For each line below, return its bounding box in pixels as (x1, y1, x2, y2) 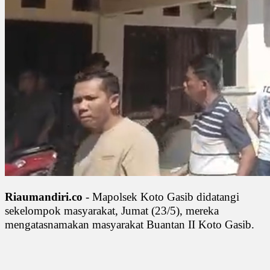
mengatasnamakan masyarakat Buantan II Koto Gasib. (5, 218, 254, 231)
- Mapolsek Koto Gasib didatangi (83, 190, 239, 203)
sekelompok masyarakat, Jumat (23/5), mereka (5, 204, 219, 217)
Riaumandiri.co (5, 190, 83, 203)
